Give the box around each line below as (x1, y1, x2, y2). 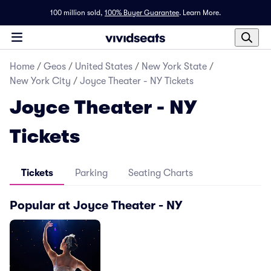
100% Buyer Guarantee (105, 8, 179, 17)
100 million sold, (50, 8, 103, 17)
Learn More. (183, 8, 221, 17)
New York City (10, 76, 71, 87)
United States (75, 61, 132, 72)
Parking (75, 168, 108, 178)
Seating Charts (128, 168, 193, 178)
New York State (142, 61, 207, 72)
